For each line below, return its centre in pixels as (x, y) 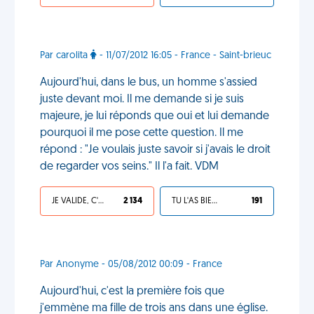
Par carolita (65, 56)
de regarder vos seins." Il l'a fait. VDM (129, 167)
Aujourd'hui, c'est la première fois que (132, 292)
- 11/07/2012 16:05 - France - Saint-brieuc (184, 56)
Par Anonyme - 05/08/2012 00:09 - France (131, 265)
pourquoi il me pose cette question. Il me (142, 133)
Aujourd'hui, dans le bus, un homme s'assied (149, 83)
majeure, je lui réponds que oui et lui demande (155, 116)
